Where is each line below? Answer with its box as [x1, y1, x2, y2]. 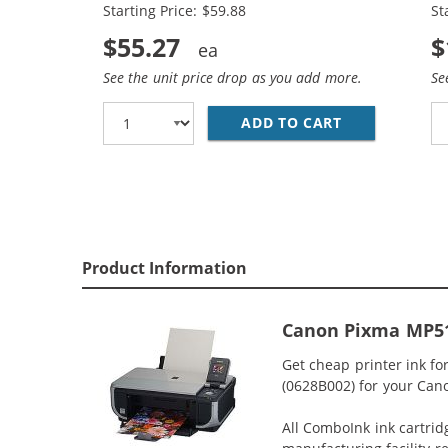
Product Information [82, 257, 248, 279]
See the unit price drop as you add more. [103, 67, 362, 87]
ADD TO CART [241, 113, 342, 132]
